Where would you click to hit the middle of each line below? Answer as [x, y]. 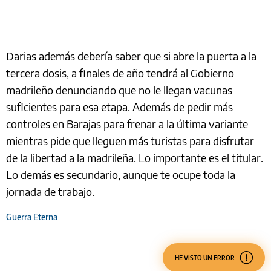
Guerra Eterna [32, 217]
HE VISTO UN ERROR [205, 258]
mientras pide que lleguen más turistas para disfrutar [130, 141]
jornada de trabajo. [50, 192]
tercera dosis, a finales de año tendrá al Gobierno [120, 73]
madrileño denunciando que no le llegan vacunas [119, 90]
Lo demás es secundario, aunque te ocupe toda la [121, 175]
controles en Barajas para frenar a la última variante [127, 124]
